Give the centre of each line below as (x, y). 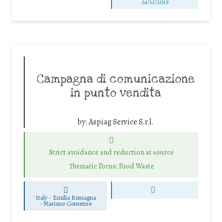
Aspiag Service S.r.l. (121, 122)
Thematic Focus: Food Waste (111, 166)
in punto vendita (115, 93)
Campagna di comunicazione (115, 79)
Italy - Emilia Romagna (66, 197)
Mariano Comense (68, 203)
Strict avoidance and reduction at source (111, 152)
